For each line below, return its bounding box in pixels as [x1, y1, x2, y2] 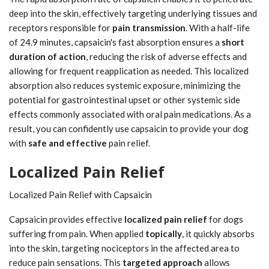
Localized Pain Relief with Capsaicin [9, 189, 152, 200]
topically [145, 228, 182, 239]
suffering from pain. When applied [9, 228, 145, 239]
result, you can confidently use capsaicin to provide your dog [9, 122, 249, 134]
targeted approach [122, 256, 202, 268]
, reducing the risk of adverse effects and [86, 50, 247, 62]
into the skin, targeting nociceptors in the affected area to [9, 242, 240, 253]
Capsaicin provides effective [9, 213, 124, 225]
